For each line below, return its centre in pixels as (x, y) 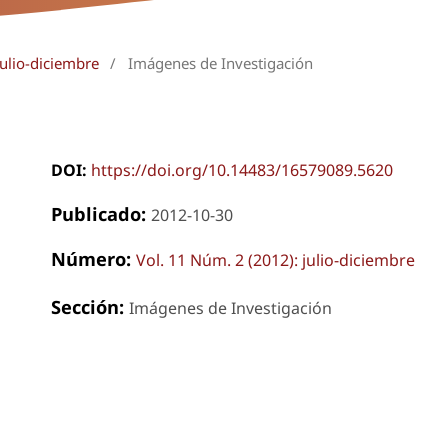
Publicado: (100, 213)
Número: (93, 258)
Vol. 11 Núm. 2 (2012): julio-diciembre (275, 259)
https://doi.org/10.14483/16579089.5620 (241, 169)
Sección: (89, 306)
